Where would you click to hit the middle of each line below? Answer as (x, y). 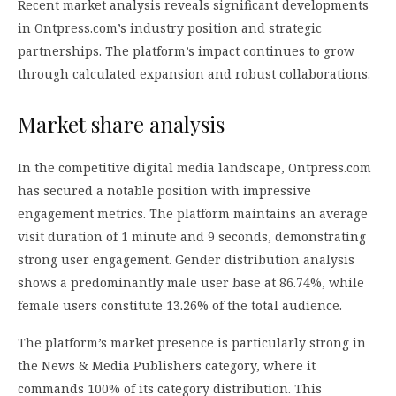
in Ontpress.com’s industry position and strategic (170, 27)
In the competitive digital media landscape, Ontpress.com (194, 167)
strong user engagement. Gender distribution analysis (186, 259)
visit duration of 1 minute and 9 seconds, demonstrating (192, 236)
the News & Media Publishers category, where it (167, 365)
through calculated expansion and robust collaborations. (194, 73)
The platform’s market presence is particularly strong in (192, 342)
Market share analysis (121, 123)
